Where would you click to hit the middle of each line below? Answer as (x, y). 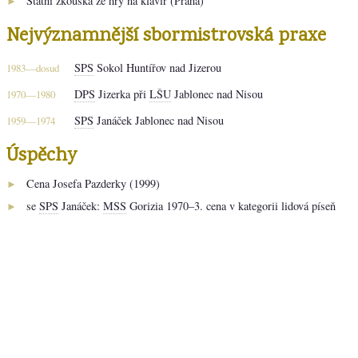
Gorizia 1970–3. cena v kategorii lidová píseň (231, 205)
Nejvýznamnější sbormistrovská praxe (166, 36)
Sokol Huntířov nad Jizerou (157, 67)
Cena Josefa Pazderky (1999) (93, 183)
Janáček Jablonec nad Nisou (159, 120)
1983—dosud (33, 68)
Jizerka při (122, 93)
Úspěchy (42, 156)
